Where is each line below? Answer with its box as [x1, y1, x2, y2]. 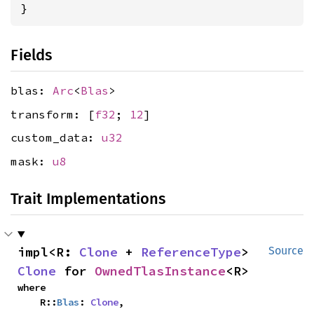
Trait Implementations [11, 189, 165, 208]
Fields [11, 46, 52, 64]
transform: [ [11, 107, 95, 121]
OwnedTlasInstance [95, 262, 226, 279]
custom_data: [11, 130, 102, 145]
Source [268, 243, 303, 257]
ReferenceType [141, 243, 241, 260]
